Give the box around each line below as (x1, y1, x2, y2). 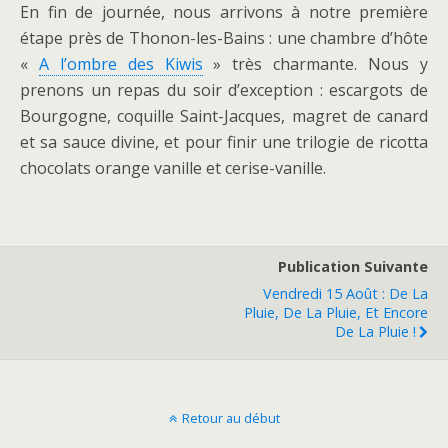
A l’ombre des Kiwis (38, 53, 203, 75)
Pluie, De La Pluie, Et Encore (244, 303, 428, 322)
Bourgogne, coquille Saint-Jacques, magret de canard (20, 105, 428, 127)
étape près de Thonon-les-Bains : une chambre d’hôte (20, 27, 428, 49)
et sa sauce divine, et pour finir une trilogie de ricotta (20, 131, 428, 153)
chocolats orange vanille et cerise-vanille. (20, 157, 326, 179)
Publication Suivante (278, 257, 428, 276)
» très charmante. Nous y (202, 53, 429, 75)
